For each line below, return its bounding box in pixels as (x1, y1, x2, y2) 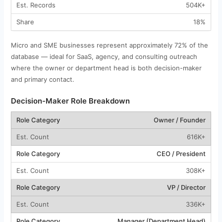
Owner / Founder (153, 115, 206, 124)
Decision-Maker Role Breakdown (10, 96, 130, 106)
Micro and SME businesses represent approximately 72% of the (10, 41, 208, 49)
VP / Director (166, 183, 206, 191)
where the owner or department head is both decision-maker (10, 63, 202, 72)
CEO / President (156, 149, 206, 158)
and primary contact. (10, 75, 74, 83)
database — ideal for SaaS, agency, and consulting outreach (10, 52, 197, 60)
